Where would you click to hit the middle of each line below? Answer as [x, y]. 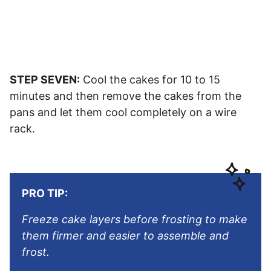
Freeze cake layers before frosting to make [135, 219]
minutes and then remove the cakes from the [126, 96]
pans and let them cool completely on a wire [123, 112]
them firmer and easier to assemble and [125, 235]
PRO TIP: [45, 193]
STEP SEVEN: [45, 79]
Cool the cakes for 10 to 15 [150, 79]
